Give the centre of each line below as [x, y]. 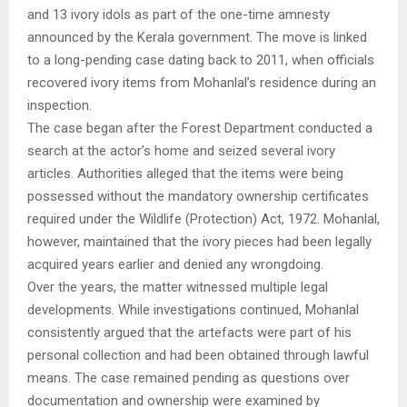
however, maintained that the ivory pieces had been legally [199, 242]
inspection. [60, 106]
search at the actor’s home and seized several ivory [181, 151]
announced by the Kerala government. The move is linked [197, 38]
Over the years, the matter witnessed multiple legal [178, 288]
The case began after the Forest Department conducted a [200, 129]
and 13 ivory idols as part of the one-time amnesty [179, 15]
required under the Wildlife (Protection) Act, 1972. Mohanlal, [203, 219]
